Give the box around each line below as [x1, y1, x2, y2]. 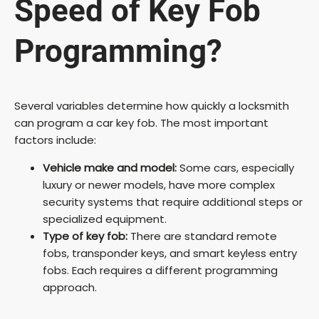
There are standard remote [127, 229, 277, 244]
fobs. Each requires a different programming [43, 263, 278, 278]
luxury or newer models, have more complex [43, 177, 275, 193]
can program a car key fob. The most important [14, 115, 268, 131]
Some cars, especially [177, 160, 294, 176]
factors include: [14, 132, 96, 148]
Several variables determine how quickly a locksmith [14, 98, 289, 114]
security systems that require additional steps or [43, 194, 303, 210]
